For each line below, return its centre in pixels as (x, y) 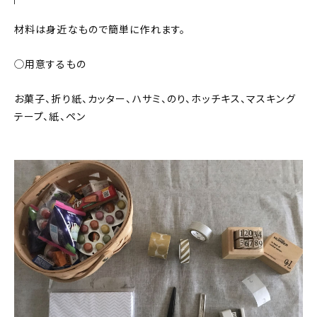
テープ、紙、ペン (50, 116)
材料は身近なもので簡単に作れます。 (100, 29)
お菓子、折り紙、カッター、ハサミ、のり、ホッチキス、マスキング (155, 99)
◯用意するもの (50, 64)
